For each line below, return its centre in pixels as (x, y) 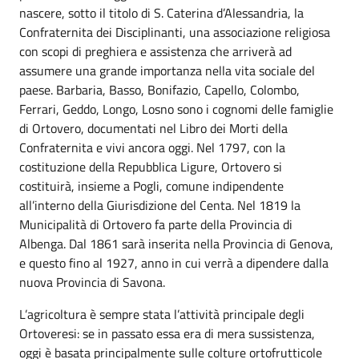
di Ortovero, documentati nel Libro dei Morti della (153, 128)
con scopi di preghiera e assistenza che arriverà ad (155, 51)
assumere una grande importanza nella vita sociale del (167, 70)
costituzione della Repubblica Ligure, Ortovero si (151, 166)
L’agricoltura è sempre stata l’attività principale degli (162, 314)
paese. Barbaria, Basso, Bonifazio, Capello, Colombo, (159, 89)
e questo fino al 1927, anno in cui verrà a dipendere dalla (174, 262)
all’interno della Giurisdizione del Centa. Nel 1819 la (160, 205)
